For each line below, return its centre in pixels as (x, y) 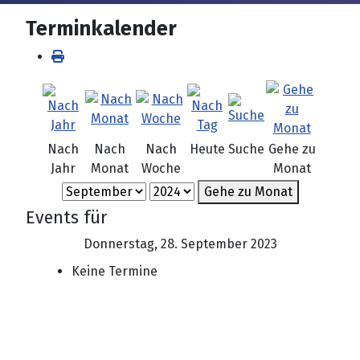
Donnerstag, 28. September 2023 (180, 244)
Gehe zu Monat (248, 192)
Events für (66, 218)
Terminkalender (101, 29)
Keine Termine (114, 272)
